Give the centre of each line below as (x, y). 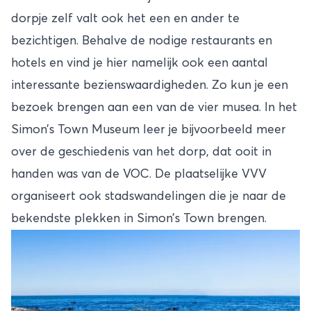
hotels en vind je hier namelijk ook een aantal (140, 63)
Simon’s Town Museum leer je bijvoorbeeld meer (149, 129)
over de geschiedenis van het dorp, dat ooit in (141, 152)
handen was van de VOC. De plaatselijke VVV (139, 174)
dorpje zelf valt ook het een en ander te (125, 18)
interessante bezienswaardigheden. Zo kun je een (150, 85)
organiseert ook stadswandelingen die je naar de (149, 196)
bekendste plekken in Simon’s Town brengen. (139, 218)
